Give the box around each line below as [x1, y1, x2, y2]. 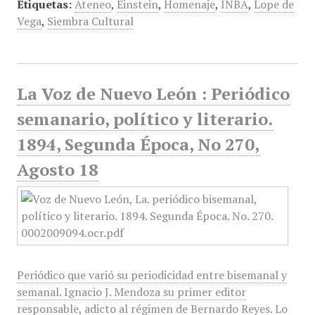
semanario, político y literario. [16, 108, 273, 130]
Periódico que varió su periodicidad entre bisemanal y [16, 267, 287, 283]
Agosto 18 [16, 158, 98, 181]
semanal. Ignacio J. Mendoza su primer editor [16, 284, 246, 300]
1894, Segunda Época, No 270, [16, 133, 259, 155]
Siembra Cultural [46, 13, 134, 29]
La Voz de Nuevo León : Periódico [16, 82, 290, 105]
